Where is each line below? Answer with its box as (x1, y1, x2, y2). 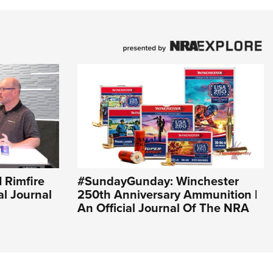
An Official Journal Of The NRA (77, 199, 249, 218)
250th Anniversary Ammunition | (77, 185, 257, 204)
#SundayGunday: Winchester (77, 172, 239, 191)
